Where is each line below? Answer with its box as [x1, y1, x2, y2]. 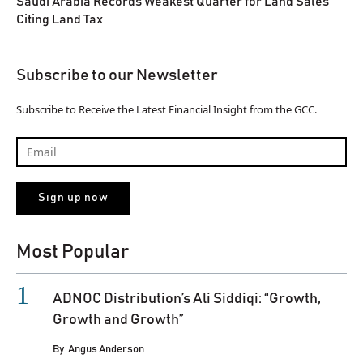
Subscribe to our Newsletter [16, 67, 218, 84]
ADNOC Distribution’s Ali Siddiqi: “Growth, [53, 291, 321, 306]
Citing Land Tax [16, 13, 103, 27]
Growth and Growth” [53, 312, 184, 327]
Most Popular [16, 241, 129, 262]
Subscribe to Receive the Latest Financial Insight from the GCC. [16, 102, 317, 117]
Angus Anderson [68, 344, 144, 355]
